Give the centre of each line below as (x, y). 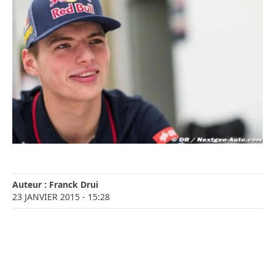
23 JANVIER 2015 (46, 197)
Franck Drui (74, 185)
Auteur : (31, 185)
